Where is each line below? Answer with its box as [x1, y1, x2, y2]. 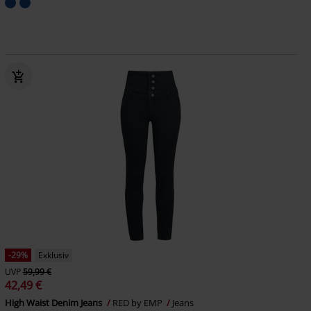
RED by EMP [112, 296, 165, 309]
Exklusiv [37, 249, 69, 261]
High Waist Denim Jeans [4, 296, 104, 309]
